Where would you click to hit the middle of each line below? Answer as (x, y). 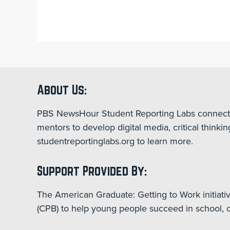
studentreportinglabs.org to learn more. (115, 141)
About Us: (62, 90)
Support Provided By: (92, 171)
